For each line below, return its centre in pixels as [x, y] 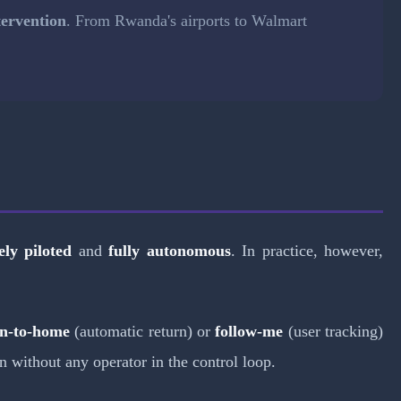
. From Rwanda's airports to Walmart [187, 21]
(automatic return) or [142, 331]
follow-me [249, 331]
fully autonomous [170, 250]
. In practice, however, [307, 250]
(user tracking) [333, 331]
